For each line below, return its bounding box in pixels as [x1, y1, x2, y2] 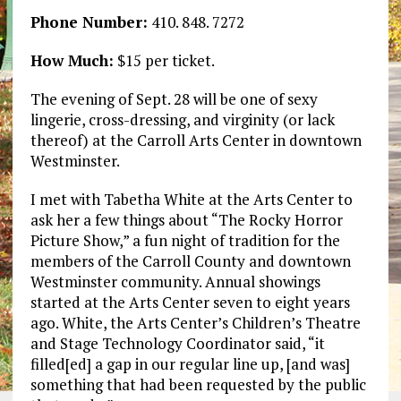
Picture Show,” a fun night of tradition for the [30, 230, 340, 252]
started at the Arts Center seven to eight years [30, 292, 350, 313]
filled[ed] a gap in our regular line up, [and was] [30, 354, 350, 375]
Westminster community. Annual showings [30, 271, 320, 293]
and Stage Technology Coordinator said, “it [30, 333, 325, 354]
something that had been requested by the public [30, 374, 366, 396]
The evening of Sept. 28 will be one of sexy [30, 89, 318, 110]
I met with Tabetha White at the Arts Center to [30, 189, 353, 210]
